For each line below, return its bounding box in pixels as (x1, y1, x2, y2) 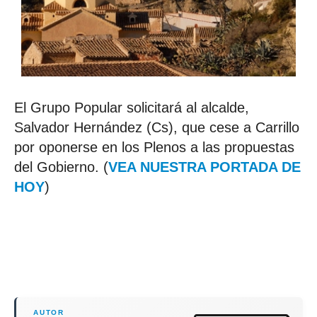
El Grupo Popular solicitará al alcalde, (14, 100, 249, 116)
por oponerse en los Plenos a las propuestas (14, 139, 294, 156)
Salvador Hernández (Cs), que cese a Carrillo (14, 120, 299, 136)
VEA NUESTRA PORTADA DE (108, 159, 301, 175)
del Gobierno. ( (14, 159, 108, 175)
